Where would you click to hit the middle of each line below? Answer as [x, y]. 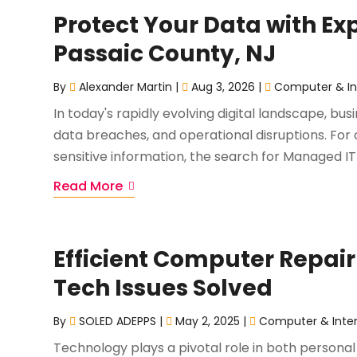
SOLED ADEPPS [118, 321]
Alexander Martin [126, 87]
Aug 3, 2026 [224, 87]
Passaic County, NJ [165, 54]
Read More [88, 186]
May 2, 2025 [208, 321]
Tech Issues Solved [163, 288]
